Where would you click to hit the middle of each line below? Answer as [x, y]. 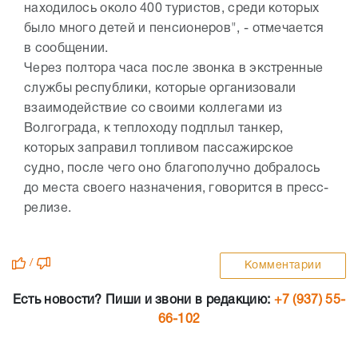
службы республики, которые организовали [160, 89]
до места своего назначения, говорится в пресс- [177, 189]
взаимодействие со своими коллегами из [153, 109]
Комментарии [282, 266]
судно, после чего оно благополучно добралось [172, 169]
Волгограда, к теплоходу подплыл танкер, [154, 129]
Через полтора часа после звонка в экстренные [174, 69]
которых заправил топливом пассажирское [159, 149]
